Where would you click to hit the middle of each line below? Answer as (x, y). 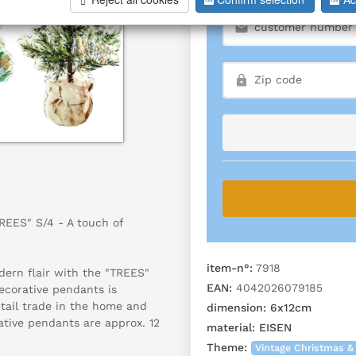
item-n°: (230, 268)
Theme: (227, 347)
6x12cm (289, 308)
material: (231, 327)
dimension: (236, 308)
